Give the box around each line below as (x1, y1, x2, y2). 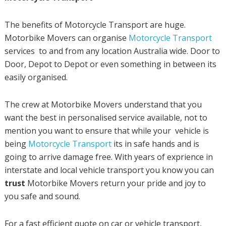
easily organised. (4, 72, 68, 83)
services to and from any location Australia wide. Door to (4, 45, 220, 57)
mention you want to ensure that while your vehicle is (4, 125, 209, 137)
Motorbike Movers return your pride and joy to (25, 178, 206, 189)
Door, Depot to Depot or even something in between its (4, 59, 216, 70)
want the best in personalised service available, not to (4, 112, 207, 124)
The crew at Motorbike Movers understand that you (4, 99, 202, 110)
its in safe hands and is (111, 138, 199, 150)
